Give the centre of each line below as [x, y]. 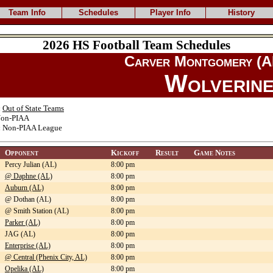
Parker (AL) [23, 223]
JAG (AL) [20, 234]
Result [167, 153]
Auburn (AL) [24, 188]
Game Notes [214, 153]
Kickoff [125, 153]
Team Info [27, 12]
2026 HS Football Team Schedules [136, 45]
